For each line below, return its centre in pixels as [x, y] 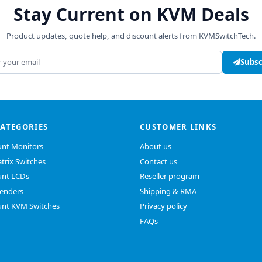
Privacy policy [163, 206]
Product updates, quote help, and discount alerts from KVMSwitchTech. [131, 36]
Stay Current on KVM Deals [131, 14]
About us [156, 146]
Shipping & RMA [168, 191]
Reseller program [170, 176]
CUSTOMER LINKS [178, 127]
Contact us [158, 161]
